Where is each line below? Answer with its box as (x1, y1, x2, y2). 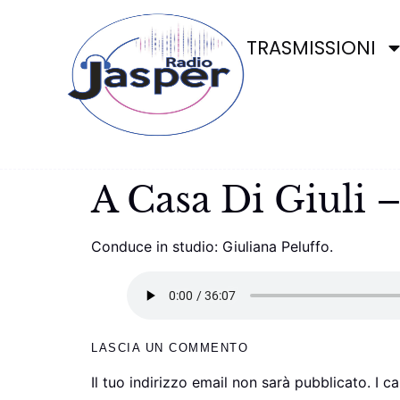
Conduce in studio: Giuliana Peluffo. (91, 237, 333, 255)
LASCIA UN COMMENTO (91, 341, 248, 354)
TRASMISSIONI (246, 35, 376, 61)
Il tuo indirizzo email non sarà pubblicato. (91, 373, 371, 391)
